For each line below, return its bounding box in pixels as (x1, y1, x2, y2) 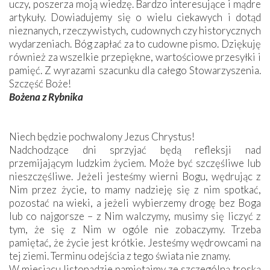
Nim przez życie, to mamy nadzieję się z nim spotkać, (9, 183, 261, 196)
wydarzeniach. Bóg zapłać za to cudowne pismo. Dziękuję (9, 37, 261, 50)
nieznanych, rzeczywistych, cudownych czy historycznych (9, 24, 261, 37)
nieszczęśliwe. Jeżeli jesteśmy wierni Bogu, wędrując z (9, 169, 261, 183)
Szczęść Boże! (9, 77, 71, 90)
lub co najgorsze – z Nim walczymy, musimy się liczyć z (9, 209, 261, 222)
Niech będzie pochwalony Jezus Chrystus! (9, 130, 195, 143)
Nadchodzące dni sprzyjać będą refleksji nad (9, 143, 261, 156)
